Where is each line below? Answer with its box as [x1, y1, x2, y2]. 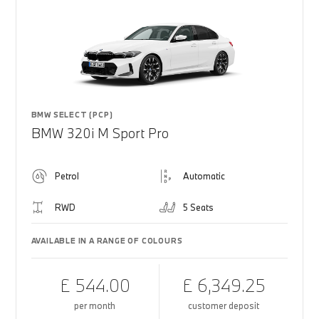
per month [74, 300, 116, 311]
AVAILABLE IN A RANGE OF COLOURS [31, 236, 183, 246]
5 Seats [183, 202, 214, 213]
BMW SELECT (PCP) [31, 110, 113, 120]
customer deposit [188, 300, 260, 311]
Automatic [183, 170, 225, 182]
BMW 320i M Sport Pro [31, 125, 169, 142]
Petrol [54, 170, 79, 182]
